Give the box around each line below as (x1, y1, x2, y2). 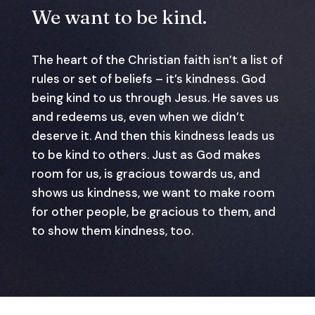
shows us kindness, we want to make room (31, 184, 275, 200)
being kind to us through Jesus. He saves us (31, 89, 279, 105)
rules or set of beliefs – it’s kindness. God (31, 70, 266, 86)
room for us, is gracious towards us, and (31, 165, 260, 181)
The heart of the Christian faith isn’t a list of (31, 51, 283, 67)
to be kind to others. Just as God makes (31, 146, 261, 162)
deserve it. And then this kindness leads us (31, 127, 275, 143)
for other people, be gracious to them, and (31, 203, 276, 219)
